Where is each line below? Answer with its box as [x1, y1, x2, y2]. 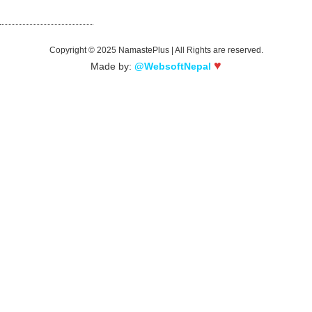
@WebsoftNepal [134, 60, 211, 72]
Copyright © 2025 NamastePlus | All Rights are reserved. [49, 45, 263, 56]
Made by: [91, 60, 134, 72]
